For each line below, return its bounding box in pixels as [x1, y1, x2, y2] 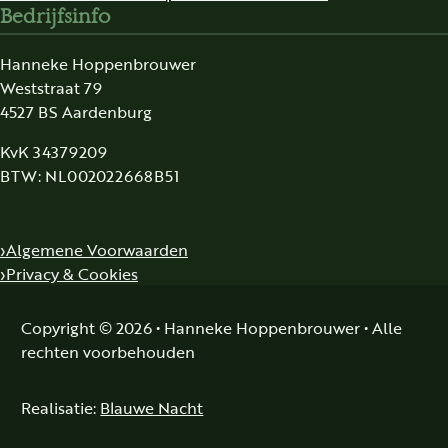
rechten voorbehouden [21, 339, 196, 362]
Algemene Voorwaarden [6, 238, 188, 261]
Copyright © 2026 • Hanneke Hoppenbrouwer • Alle [21, 315, 403, 338]
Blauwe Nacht [100, 396, 204, 419]
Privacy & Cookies [6, 262, 138, 285]
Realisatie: [21, 396, 101, 419]
